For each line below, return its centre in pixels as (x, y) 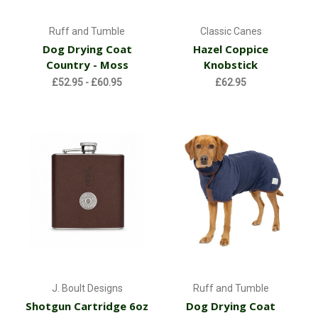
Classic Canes (231, 32)
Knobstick (231, 65)
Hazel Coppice (231, 49)
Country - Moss (87, 65)
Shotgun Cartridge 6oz (87, 306)
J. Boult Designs (87, 289)
